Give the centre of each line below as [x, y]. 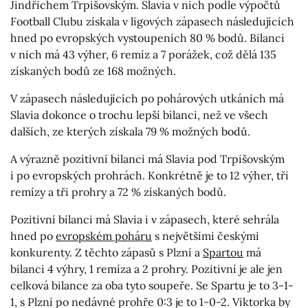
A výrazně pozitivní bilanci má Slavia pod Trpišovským [147, 159]
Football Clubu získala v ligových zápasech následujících [152, 22]
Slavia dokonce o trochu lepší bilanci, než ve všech [139, 115]
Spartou [223, 253]
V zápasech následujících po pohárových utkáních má [147, 99]
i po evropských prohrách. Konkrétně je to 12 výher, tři [150, 176]
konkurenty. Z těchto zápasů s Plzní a [107, 253]
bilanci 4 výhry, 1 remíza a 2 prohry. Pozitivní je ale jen [146, 269]
